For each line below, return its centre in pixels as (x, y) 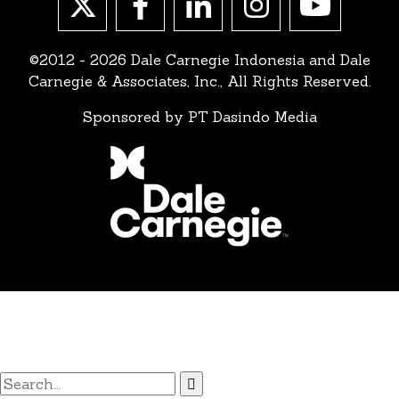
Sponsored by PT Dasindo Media (199, 116)
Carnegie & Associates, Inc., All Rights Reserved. (199, 81)
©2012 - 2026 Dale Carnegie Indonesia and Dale (199, 59)
